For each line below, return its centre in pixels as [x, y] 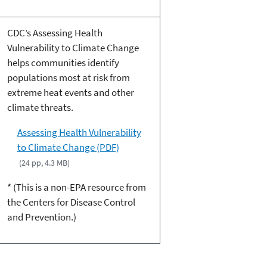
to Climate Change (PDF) [68, 148]
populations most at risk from [68, 78]
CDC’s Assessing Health [55, 33]
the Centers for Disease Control [71, 202]
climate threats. [40, 108]
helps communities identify [63, 63]
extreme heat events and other [70, 93]
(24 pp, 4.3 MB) [44, 163]
